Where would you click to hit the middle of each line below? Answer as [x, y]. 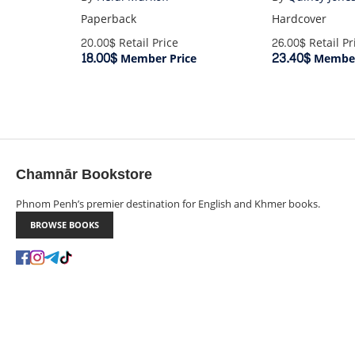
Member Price [157, 59]
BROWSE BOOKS [65, 225]
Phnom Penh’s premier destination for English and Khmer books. [168, 204]
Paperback [108, 19]
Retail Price [147, 43]
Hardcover [300, 19]
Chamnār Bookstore [84, 175]
